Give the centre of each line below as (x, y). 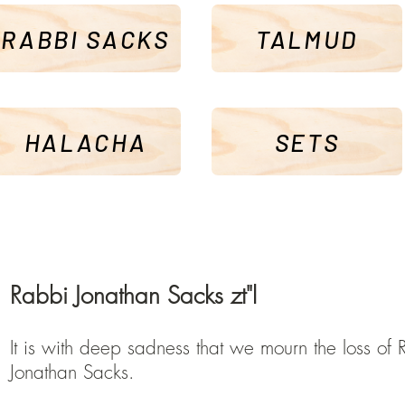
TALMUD (307, 38)
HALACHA (85, 141)
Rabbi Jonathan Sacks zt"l (133, 296)
